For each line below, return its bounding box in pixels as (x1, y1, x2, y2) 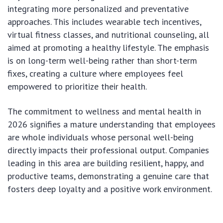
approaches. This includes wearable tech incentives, (7, 15, 201, 27)
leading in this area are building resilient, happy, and (7, 157, 204, 169)
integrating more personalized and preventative (7, 2, 189, 14)
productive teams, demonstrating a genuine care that (7, 170, 209, 182)
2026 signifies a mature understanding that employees (7, 118, 216, 130)
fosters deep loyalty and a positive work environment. (7, 183, 212, 195)
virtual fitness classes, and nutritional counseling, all (7, 28, 209, 40)
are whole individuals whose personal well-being (7, 131, 194, 143)
